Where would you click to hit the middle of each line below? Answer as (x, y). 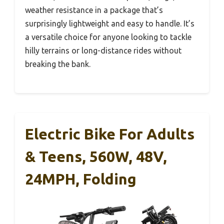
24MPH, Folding (81, 179)
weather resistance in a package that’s (94, 10)
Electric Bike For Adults (110, 134)
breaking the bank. (58, 64)
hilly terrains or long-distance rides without (103, 51)
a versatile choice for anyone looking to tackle (108, 37)
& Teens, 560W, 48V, (96, 157)
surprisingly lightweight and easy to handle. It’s (110, 24)
